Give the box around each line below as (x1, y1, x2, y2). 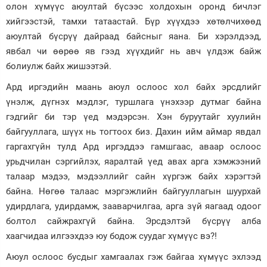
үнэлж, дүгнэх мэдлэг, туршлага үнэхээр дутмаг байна (6, 97, 261, 108)
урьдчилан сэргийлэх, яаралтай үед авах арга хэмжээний (6, 156, 261, 167)
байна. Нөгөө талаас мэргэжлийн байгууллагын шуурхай (6, 186, 261, 197)
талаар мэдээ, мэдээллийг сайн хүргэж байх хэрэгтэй (6, 171, 261, 182)
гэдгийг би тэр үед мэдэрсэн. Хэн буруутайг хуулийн (6, 111, 261, 123)
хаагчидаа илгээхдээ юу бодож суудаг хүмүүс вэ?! (6, 231, 217, 242)
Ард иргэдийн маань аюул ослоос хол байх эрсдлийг (6, 82, 261, 93)
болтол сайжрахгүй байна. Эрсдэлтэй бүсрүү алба (6, 216, 261, 227)
